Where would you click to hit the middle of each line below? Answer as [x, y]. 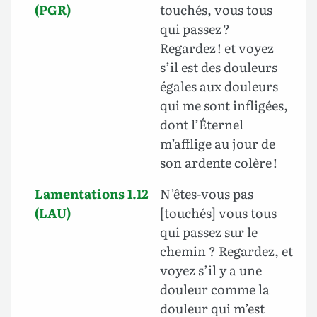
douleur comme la [215, 289]
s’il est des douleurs [219, 67]
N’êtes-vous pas [207, 194]
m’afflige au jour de [218, 144]
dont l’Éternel [202, 125]
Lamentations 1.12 [92, 194]
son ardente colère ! [219, 163]
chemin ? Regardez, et [226, 251]
